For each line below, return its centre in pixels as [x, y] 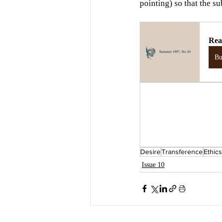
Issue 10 [153, 165]
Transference [182, 151]
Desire [150, 151]
